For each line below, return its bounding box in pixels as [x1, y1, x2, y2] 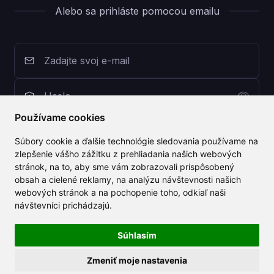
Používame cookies [15, 111, 105, 124]
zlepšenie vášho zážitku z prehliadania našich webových [15, 149, 242, 159]
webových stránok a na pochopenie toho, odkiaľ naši [15, 187, 226, 198]
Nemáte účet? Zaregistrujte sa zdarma [48, 174, 226, 187]
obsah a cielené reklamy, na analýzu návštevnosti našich [15, 174, 241, 185]
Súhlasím [117, 230, 157, 240]
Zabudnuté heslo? [95, 199, 179, 212]
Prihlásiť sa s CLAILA [89, 125, 185, 138]
